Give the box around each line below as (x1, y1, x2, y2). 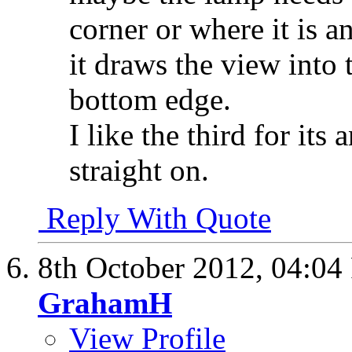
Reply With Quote (38, 201, 271, 236)
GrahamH (38, 286, 172, 321)
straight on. (69, 153, 209, 188)
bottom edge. (69, 82, 231, 117)
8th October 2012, (38, 251, 271, 285)
